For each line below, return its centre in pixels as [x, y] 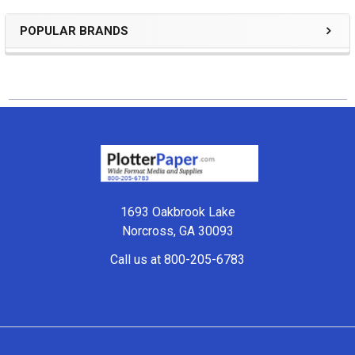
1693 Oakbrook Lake [177, 212]
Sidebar [60, 48]
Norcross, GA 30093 [177, 231]
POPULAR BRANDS [74, 31]
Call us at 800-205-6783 [177, 260]
